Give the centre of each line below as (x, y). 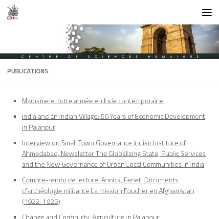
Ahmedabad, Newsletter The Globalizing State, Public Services (114, 153)
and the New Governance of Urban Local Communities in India (113, 164)
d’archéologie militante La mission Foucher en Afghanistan (108, 191)
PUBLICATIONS (28, 71)
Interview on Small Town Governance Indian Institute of (104, 143)
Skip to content (38, 15)
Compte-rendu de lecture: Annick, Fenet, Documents (100, 180)
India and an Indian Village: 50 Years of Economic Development (114, 116)
